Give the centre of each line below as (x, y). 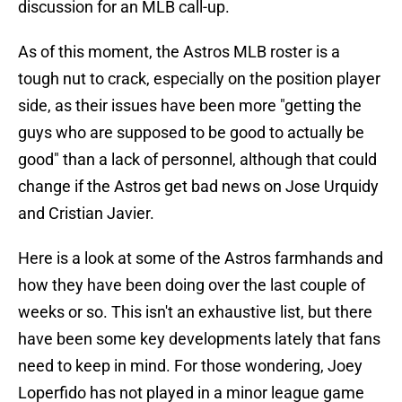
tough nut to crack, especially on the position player (199, 79)
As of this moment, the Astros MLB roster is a (179, 52)
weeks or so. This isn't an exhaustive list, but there (195, 312)
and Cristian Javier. (86, 214)
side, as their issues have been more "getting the (190, 106)
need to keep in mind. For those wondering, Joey (190, 366)
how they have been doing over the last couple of (192, 285)
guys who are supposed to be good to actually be (191, 133)
